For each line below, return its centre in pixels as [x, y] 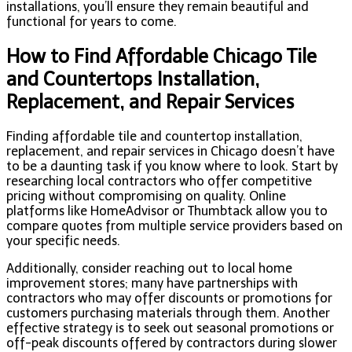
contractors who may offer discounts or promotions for [169, 298]
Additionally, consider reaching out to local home [149, 268]
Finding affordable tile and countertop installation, [154, 136]
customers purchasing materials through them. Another [168, 313]
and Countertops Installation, [133, 79]
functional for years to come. [92, 22]
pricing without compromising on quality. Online [146, 196]
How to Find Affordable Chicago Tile [161, 56]
